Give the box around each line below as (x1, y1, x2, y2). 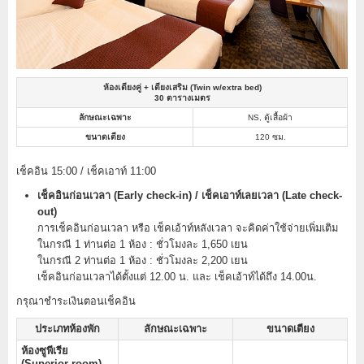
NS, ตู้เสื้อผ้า (248, 112, 292, 122)
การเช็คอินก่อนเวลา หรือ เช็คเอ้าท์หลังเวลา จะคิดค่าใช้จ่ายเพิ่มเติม (37, 221, 338, 234)
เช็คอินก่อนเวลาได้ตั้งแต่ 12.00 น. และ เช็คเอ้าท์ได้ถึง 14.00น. (37, 270, 317, 283)
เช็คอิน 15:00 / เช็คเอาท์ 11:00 (16, 164, 156, 177)
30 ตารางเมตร (154, 93, 210, 102)
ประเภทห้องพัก (35, 322, 100, 335)
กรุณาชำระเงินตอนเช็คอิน (16, 294, 136, 307)
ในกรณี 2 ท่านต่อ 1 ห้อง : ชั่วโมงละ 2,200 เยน (37, 253, 248, 266)
